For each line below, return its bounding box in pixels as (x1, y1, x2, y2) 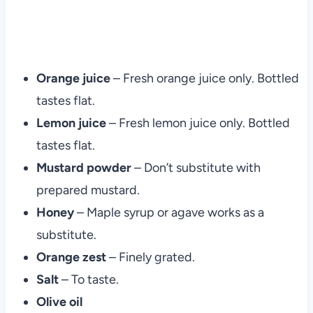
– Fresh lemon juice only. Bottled (105, 115, 290, 131)
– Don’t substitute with (131, 159, 261, 175)
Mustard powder (36, 159, 131, 175)
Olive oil (36, 293, 82, 310)
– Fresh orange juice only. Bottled (112, 70, 299, 86)
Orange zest (36, 249, 106, 265)
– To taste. (61, 271, 119, 287)
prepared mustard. (36, 182, 140, 198)
